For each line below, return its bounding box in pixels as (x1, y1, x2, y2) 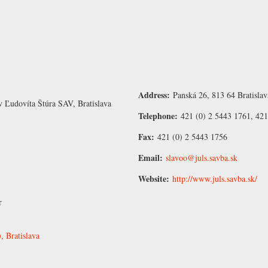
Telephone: (138, 109, 181, 123)
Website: (138, 172, 172, 185)
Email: (138, 151, 166, 165)
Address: (138, 89, 173, 102)
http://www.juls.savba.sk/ (172, 173, 257, 185)
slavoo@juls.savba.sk (166, 152, 237, 164)
